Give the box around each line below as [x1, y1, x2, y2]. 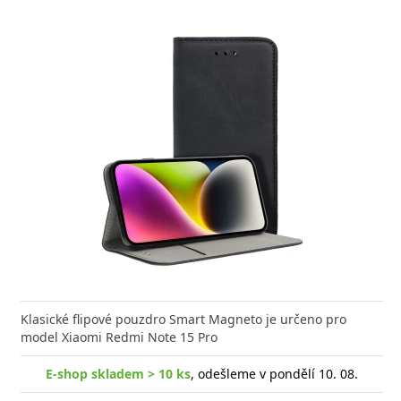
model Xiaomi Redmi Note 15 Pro [21, 328, 218, 346]
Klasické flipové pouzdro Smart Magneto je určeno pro [21, 310, 346, 328]
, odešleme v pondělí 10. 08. [191, 364, 358, 382]
